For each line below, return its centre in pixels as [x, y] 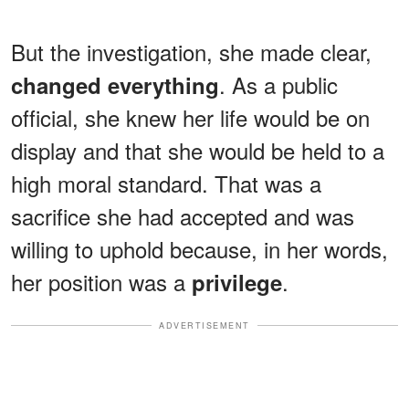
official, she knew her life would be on [190, 117]
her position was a [101, 281]
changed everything [115, 84]
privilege [237, 282]
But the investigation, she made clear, [191, 51]
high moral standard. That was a [166, 183]
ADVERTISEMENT [204, 325]
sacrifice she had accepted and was [183, 215]
